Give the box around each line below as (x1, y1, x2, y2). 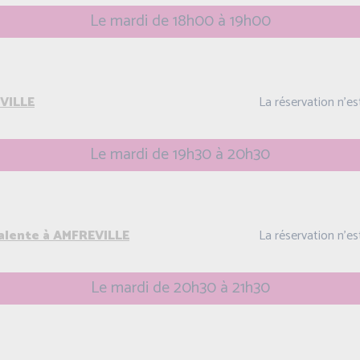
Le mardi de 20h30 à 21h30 (90, 275, 270, 301)
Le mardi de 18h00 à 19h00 (89, 8, 271, 35)
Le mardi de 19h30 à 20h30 (90, 141, 270, 168)
